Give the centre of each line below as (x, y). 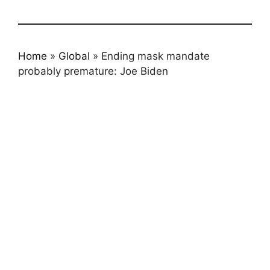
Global (74, 56)
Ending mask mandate (155, 56)
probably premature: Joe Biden (93, 71)
